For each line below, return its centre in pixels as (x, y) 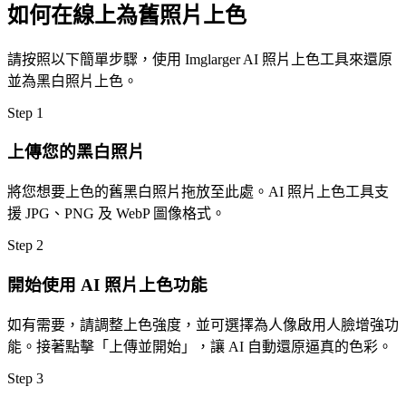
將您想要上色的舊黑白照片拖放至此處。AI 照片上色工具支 (198, 192)
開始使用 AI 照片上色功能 (107, 285)
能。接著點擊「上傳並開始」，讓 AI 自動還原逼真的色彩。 (200, 346)
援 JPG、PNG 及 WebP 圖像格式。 (116, 214)
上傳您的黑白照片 (76, 152)
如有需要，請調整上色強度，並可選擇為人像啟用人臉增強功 (203, 324)
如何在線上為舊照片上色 (127, 15)
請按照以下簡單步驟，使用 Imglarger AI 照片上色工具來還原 (200, 59)
